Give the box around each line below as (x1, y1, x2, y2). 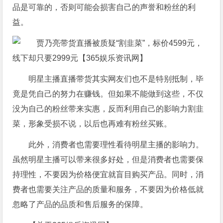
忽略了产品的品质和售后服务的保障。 (12, 200, 148, 209)
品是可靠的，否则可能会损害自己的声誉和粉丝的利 (12, 2, 196, 11)
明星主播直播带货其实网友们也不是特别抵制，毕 (28, 74, 204, 83)
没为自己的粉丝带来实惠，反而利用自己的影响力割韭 (12, 104, 204, 113)
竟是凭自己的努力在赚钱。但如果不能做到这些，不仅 (12, 89, 204, 98)
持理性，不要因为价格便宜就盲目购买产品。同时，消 (12, 170, 204, 179)
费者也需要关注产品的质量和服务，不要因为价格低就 (12, 185, 204, 194)
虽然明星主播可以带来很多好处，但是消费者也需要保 (12, 155, 204, 164)
